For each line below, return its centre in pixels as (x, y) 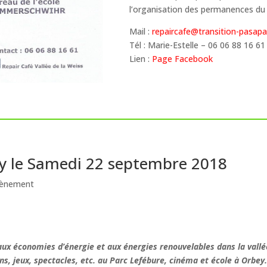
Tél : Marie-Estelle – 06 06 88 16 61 (197, 45)
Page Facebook (182, 58)
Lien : (140, 58)
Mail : (140, 31)
